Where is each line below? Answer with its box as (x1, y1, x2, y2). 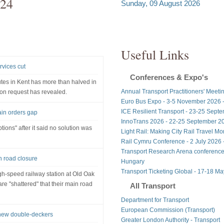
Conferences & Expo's (129, 72, 208, 81)
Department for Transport (120, 196, 189, 203)
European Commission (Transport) (120, 206, 215, 213)
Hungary (120, 157, 144, 165)
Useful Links (120, 45, 189, 63)
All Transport (129, 181, 175, 190)
